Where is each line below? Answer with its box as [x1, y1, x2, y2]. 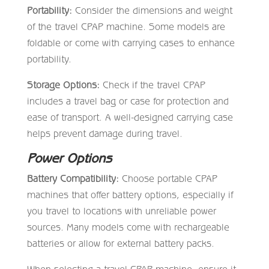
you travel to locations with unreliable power [26, 205, 216, 216]
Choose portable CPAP [118, 172, 217, 184]
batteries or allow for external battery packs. [26, 237, 214, 249]
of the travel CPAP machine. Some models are [26, 20, 225, 32]
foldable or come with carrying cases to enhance [26, 37, 235, 48]
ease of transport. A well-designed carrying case [26, 111, 233, 122]
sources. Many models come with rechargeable [26, 221, 229, 232]
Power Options [26, 150, 112, 165]
